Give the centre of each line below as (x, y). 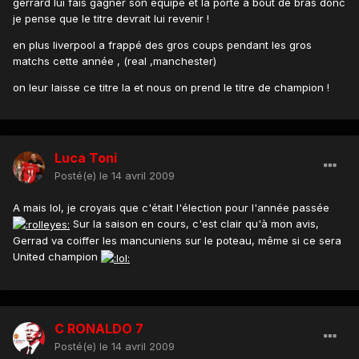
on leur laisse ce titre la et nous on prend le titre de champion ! (171, 88)
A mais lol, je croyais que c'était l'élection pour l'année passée (171, 208)
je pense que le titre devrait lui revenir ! (111, 19)
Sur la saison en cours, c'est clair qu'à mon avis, (194, 224)
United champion (57, 257)
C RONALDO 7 (99, 329)
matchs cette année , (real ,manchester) (115, 61)
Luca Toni (86, 158)
